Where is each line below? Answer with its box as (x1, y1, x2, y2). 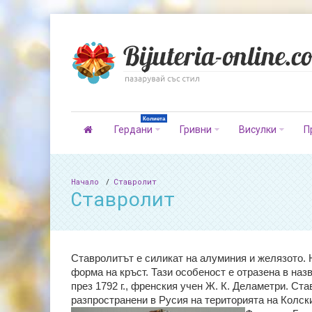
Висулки (239, 124, 277, 135)
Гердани (114, 124, 153, 135)
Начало (71, 176, 99, 187)
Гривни (179, 124, 212, 135)
